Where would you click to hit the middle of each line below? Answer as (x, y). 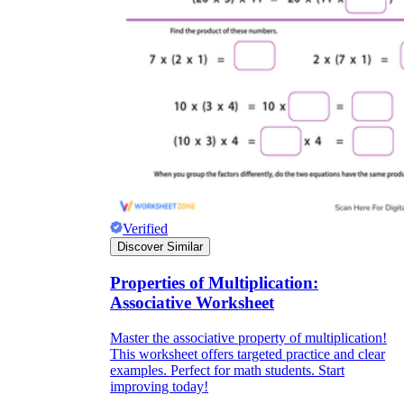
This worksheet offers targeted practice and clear (248, 353)
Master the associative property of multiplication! (248, 337)
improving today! (159, 386)
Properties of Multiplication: (214, 283)
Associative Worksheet (192, 303)
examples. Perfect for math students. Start (227, 370)
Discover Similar (160, 247)
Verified (145, 229)
